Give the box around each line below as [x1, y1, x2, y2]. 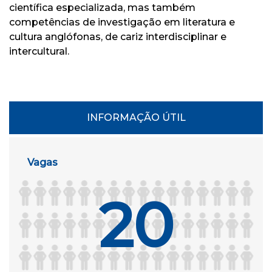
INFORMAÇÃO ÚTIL [86, 112, 186, 123]
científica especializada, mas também [9, 2, 195, 13]
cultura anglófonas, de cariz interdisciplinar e [9, 31, 226, 42]
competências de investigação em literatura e [9, 16, 235, 28]
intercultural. [9, 46, 69, 57]
